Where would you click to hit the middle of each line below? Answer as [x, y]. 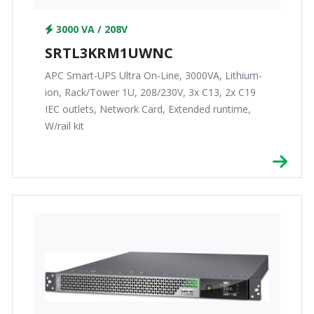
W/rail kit [64, 126]
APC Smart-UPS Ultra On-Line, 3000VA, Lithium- [153, 76]
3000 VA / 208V [90, 29]
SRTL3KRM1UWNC [109, 53]
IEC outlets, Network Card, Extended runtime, [148, 109]
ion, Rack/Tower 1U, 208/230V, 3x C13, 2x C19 [150, 93]
